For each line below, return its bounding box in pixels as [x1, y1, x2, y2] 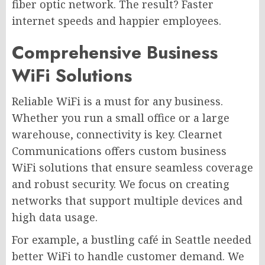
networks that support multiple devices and [12, 193, 243, 208]
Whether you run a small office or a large [12, 110, 230, 125]
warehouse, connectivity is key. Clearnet [12, 127, 222, 141]
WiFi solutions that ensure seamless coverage [12, 160, 253, 174]
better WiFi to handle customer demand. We [12, 248, 244, 263]
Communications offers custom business [12, 143, 227, 158]
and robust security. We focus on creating [12, 176, 230, 191]
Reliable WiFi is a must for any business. [12, 93, 223, 108]
